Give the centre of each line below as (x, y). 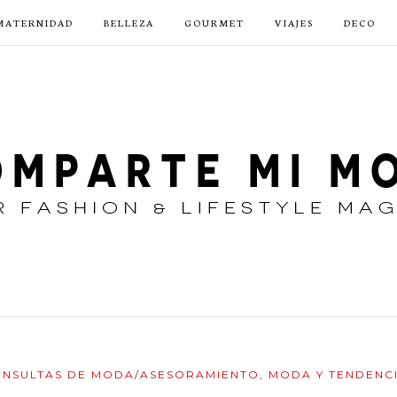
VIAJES (294, 23)
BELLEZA (128, 23)
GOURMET (214, 23)
